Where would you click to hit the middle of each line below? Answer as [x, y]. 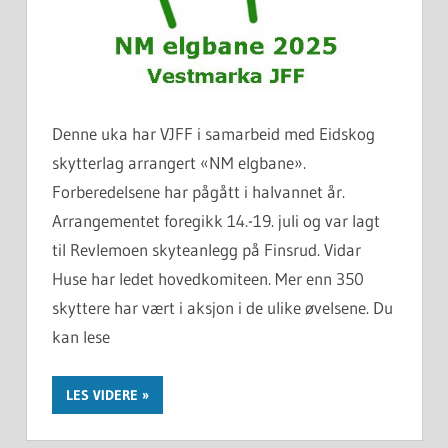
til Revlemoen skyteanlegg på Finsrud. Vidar [206, 249]
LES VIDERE [102, 395]
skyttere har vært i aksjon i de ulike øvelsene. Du [222, 307]
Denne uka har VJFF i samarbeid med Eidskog [213, 133]
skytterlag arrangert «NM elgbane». [179, 162]
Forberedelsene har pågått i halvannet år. [198, 191]
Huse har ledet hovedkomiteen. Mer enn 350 [208, 278]
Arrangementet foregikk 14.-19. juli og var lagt [216, 220]
